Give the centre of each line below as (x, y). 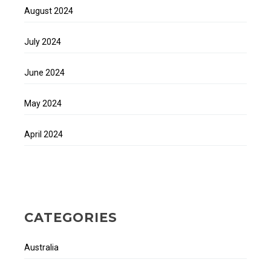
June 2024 (44, 73)
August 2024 (49, 11)
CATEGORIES (71, 217)
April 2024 (44, 135)
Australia (41, 247)
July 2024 (43, 42)
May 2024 (43, 104)
